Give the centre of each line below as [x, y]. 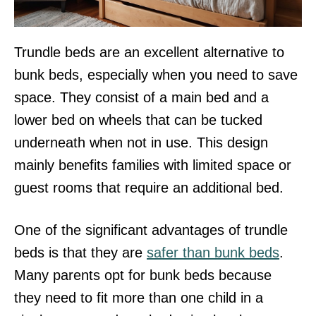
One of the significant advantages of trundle [151, 230]
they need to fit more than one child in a [139, 298]
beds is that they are [80, 253]
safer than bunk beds [213, 253]
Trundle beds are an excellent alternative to [149, 53]
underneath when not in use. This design [141, 143]
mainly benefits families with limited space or [153, 165]
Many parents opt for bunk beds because [143, 275]
